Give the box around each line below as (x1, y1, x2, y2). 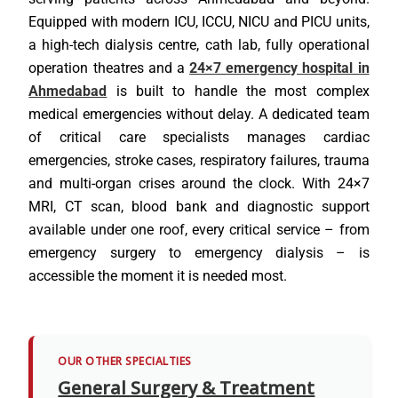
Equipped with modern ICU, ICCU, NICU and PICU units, (28, 13, 370, 31)
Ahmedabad (28, 83, 107, 100)
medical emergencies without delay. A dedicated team (28, 106, 370, 123)
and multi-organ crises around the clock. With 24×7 (28, 175, 370, 193)
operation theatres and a (28, 60, 190, 77)
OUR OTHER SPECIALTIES (58, 354, 192, 370)
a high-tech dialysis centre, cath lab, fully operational (28, 36, 370, 54)
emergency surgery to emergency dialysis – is (28, 244, 370, 262)
